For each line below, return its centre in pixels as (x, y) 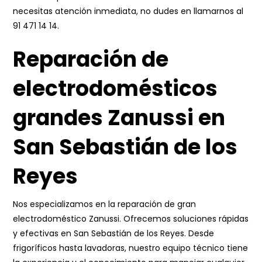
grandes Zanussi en (119, 118)
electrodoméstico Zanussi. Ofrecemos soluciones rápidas (131, 219)
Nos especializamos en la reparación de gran (105, 204)
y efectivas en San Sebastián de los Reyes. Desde (114, 233)
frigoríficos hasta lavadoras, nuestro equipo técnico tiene (131, 248)
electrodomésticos (116, 89)
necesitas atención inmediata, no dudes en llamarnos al (128, 11)
